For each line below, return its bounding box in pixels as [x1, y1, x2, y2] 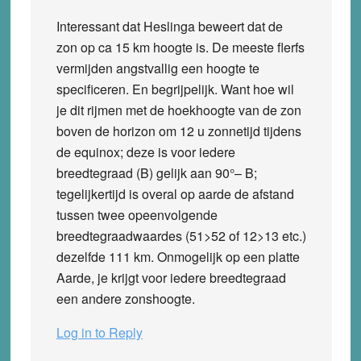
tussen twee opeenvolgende [56, 205, 218, 224]
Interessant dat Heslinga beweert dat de [56, 16, 283, 35]
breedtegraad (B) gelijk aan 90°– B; [56, 163, 257, 182]
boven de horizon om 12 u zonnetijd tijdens [56, 121, 301, 140]
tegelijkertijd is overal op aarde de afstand [56, 184, 294, 203]
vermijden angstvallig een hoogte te [56, 58, 259, 77]
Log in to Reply [56, 322, 143, 342]
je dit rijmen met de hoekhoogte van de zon [56, 100, 301, 119]
